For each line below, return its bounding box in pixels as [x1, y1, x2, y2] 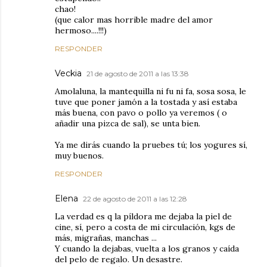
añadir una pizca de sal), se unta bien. [55, 117, 200, 129]
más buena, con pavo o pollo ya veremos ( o [55, 107, 227, 118]
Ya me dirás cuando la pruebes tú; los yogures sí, [55, 139, 247, 150]
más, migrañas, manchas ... [55, 232, 157, 243]
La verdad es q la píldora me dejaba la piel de [55, 210, 232, 222]
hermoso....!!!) [55, 24, 107, 36]
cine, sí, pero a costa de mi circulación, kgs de [55, 221, 235, 232]
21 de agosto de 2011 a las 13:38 [86, 69, 189, 78]
